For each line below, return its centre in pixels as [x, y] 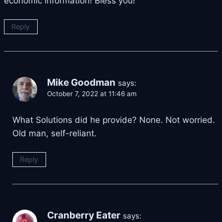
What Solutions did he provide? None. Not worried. [114, 120]
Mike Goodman [81, 83]
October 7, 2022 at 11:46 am [92, 94]
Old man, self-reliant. [55, 134]
